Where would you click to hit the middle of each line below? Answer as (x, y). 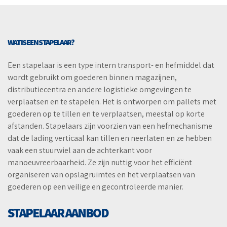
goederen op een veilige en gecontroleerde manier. (96, 187)
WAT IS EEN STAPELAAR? (41, 43)
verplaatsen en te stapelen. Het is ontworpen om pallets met (112, 102)
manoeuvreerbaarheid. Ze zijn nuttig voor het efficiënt (100, 163)
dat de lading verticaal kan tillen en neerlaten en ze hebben (110, 138)
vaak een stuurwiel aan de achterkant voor (80, 150)
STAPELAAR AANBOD (58, 213)
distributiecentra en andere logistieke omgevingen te (100, 90)
